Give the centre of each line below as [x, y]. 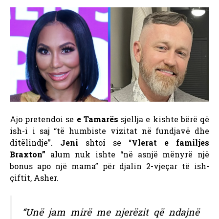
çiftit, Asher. [34, 177]
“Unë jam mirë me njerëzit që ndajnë [111, 212]
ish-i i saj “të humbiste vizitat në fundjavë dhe [109, 131]
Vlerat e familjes [170, 142]
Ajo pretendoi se [43, 119]
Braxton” [28, 154]
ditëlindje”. [35, 142]
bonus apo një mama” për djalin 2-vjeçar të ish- [109, 166]
